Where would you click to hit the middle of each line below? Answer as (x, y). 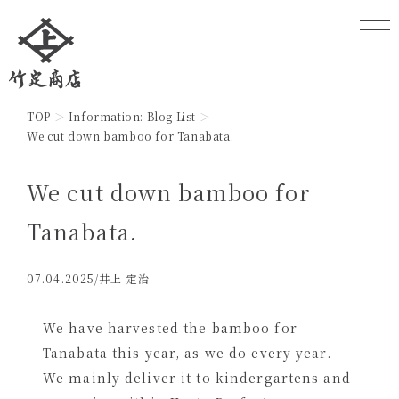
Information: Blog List (132, 116)
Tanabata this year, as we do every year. (187, 353)
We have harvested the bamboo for (170, 328)
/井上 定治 (122, 278)
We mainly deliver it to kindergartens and (196, 378)
